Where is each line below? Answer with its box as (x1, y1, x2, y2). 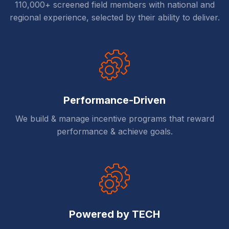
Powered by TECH (69, 208, 160, 221)
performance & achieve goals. (56, 126, 173, 137)
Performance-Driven (63, 94, 166, 107)
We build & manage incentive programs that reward (15, 113, 214, 124)
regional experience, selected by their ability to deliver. (9, 12, 220, 23)
